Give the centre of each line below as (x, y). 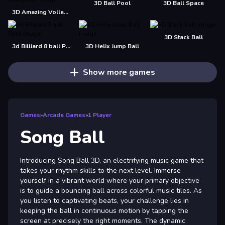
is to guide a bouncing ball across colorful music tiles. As (111, 191)
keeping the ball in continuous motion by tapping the (104, 211)
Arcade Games (64, 115)
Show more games (119, 72)
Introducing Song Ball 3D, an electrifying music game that (112, 160)
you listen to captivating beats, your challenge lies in (104, 201)
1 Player (100, 115)
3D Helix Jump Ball (113, 46)
